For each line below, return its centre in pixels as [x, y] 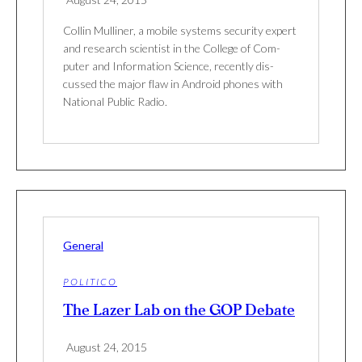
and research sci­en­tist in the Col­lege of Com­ [172, 48]
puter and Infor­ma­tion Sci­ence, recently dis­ [168, 66]
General [83, 246]
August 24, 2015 [107, 347]
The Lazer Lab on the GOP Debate [179, 311]
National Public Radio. [115, 102]
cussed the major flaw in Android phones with [173, 84]
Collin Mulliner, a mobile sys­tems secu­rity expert [180, 31]
